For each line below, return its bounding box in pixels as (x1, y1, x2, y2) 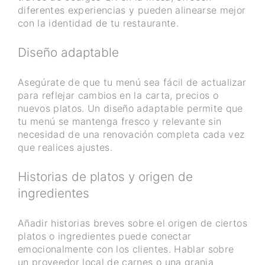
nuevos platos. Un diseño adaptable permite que (18, 102, 243, 115)
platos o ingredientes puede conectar (18, 230, 192, 243)
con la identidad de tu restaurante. (18, 17, 179, 30)
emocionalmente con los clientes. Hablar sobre (18, 243, 234, 256)
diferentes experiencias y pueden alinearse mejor (18, 4, 246, 17)
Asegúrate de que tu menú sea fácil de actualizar (18, 76, 247, 89)
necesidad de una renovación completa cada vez (18, 128, 245, 141)
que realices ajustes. (18, 141, 113, 154)
